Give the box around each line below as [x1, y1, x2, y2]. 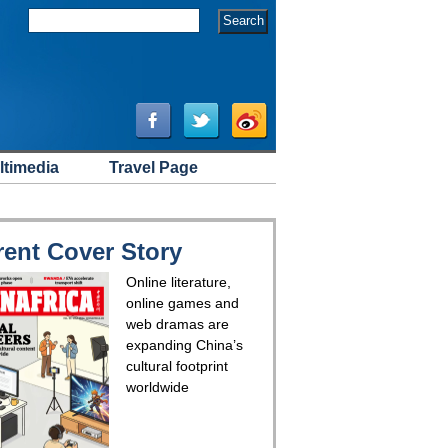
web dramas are [126, 316, 229, 332]
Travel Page [109, 159, 198, 176]
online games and [126, 295, 239, 311]
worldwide [126, 379, 189, 395]
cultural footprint [126, 358, 228, 374]
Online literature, [126, 274, 231, 290]
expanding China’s [126, 337, 243, 353]
